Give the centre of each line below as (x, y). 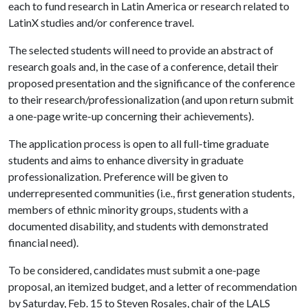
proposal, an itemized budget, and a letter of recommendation (153, 286)
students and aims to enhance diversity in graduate (126, 160)
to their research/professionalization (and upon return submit (151, 99)
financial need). (43, 242)
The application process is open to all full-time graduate (139, 143)
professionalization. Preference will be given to (118, 176)
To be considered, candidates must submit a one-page (134, 270)
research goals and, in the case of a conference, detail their (143, 66)
